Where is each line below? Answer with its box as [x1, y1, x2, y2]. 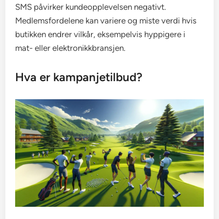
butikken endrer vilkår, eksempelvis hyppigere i [15, 29, 186, 39]
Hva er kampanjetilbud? [15, 69, 143, 84]
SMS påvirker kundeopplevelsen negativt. [15, 1, 167, 12]
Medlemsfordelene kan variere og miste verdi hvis [15, 15, 197, 25]
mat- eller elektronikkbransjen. [15, 43, 126, 53]
